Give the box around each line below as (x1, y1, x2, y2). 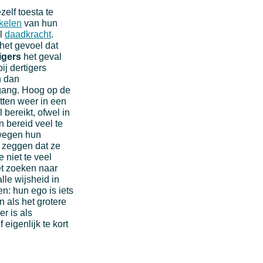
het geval (21, 51, 62, 62)
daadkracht (5, 29, 51, 39)
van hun (22, 18, 58, 28)
